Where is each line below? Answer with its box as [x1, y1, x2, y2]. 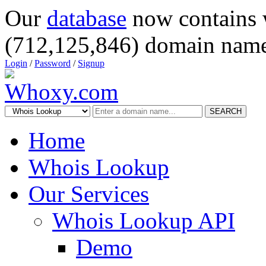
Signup [78, 58, 104, 68]
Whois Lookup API [52, 208, 235, 233]
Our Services [28, 181, 149, 207]
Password [34, 58, 71, 68]
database [47, 5, 126, 31]
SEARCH [210, 107, 242, 116]
